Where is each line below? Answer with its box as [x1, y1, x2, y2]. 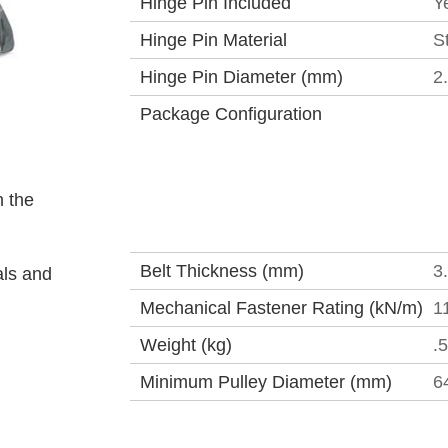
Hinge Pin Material [140, 30, 287, 50]
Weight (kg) [140, 335, 232, 355]
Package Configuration [140, 104, 322, 124]
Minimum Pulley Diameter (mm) [140, 372, 392, 392]
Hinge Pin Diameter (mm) [140, 67, 343, 87]
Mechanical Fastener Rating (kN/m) [140, 298, 423, 318]
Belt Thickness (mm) [140, 261, 304, 281]
